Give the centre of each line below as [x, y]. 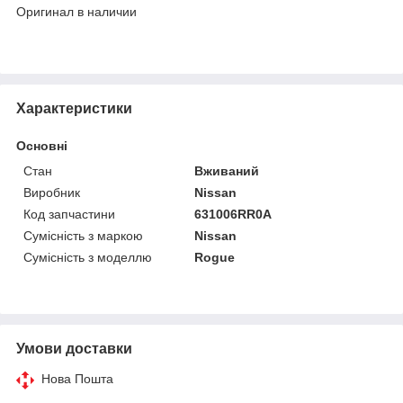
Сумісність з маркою [83, 235]
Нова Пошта [77, 378]
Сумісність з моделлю [88, 257]
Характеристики [74, 108]
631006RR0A [233, 214]
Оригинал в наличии [78, 11]
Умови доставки [74, 348]
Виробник [52, 192]
